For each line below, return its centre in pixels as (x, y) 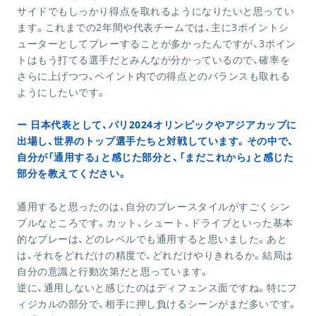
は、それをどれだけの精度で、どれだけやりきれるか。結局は (155, 255)
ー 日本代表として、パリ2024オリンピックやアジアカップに (157, 125)
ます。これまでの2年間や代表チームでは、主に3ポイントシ (153, 28)
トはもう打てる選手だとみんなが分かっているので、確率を (154, 60)
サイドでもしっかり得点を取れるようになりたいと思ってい (156, 11)
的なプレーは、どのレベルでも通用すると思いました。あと (152, 239)
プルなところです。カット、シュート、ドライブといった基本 (155, 223)
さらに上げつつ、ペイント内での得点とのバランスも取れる (154, 76)
